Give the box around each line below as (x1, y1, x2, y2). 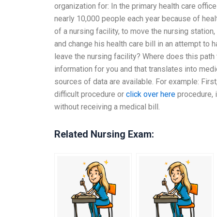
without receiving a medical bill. (54, 102, 160, 111)
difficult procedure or (54, 89, 126, 99)
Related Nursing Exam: (54, 128, 154, 140)
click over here (126, 89, 175, 99)
